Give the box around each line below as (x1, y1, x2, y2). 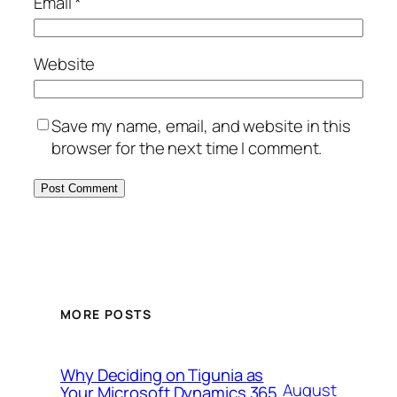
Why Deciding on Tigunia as (60, 362, 264, 386)
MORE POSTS (60, 306, 152, 323)
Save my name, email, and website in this (51, 113, 351, 137)
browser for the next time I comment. (51, 136, 323, 160)
